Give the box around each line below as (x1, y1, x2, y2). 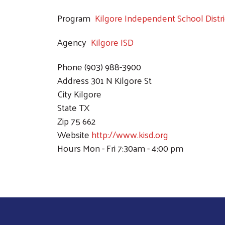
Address (57, 71, 89, 88)
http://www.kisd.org (91, 126, 168, 143)
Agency (57, 34, 86, 51)
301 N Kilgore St (91, 71, 152, 88)
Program (57, 9, 90, 26)
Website (57, 126, 89, 143)
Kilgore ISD (91, 34, 134, 51)
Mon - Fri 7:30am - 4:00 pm (83, 139, 183, 156)
